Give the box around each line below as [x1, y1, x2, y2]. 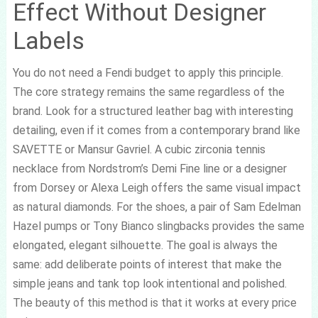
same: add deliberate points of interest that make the [12, 258, 282, 271]
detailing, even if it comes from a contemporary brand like [12, 124, 300, 137]
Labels [12, 26, 84, 55]
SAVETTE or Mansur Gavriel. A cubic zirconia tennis [12, 143, 265, 156]
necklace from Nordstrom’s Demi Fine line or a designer [12, 162, 287, 175]
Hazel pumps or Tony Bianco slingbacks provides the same [12, 219, 305, 233]
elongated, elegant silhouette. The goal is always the [12, 238, 278, 252]
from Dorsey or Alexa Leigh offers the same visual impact [12, 181, 301, 194]
